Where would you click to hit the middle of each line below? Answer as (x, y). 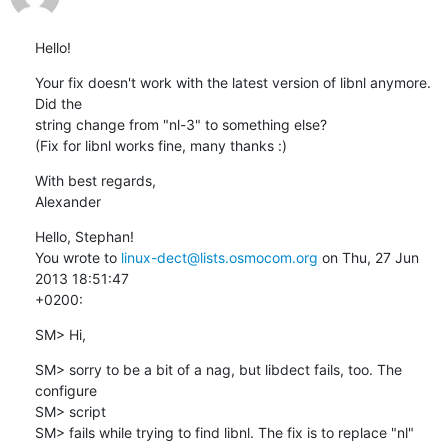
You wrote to (77, 257)
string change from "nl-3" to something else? (180, 124)
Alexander (67, 201)
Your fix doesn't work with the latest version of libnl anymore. (232, 82)
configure (65, 390)
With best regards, (95, 180)
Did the (58, 103)
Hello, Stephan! (84, 236)
